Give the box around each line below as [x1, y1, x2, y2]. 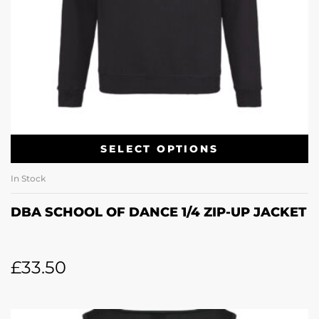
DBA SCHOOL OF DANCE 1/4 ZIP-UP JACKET [11, 204, 306, 221]
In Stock [11, 173, 46, 184]
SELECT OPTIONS [100, 142, 219, 155]
